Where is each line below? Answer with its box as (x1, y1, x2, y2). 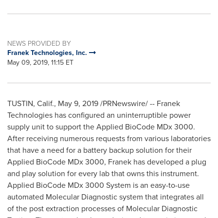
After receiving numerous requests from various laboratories (7, 133, 211, 144)
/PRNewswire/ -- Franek (98, 98, 180, 109)
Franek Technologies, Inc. (7, 48, 89, 58)
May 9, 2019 (58, 98, 98, 109)
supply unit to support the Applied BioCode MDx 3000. (7, 121, 197, 132)
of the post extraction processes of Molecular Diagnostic (7, 203, 198, 214)
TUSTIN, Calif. (7, 98, 54, 109)
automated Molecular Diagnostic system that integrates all (7, 191, 204, 202)
